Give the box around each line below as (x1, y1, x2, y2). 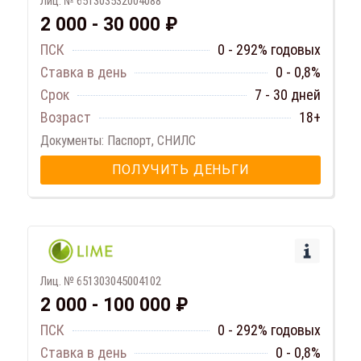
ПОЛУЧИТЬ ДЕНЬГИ (111, 162, 250, 178)
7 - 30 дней (255, 86, 321, 104)
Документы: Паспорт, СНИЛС (40, 133, 196, 149)
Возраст (40, 109, 91, 127)
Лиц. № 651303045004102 (40, 274, 161, 289)
